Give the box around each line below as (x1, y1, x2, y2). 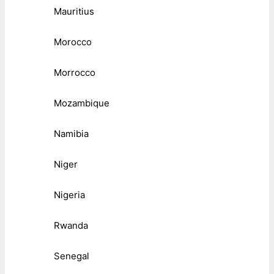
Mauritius (54, 6, 94, 18)
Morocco (54, 36, 92, 48)
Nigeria (54, 189, 85, 201)
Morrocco (54, 67, 95, 79)
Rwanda (54, 220, 88, 232)
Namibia (54, 128, 89, 140)
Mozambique (54, 97, 109, 109)
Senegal (54, 250, 89, 262)
